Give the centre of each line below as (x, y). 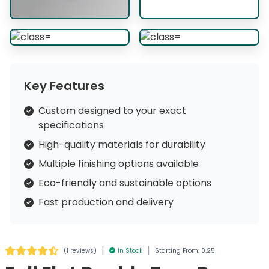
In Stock (130, 250)
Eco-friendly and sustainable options (125, 183)
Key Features (64, 86)
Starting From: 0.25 (185, 250)
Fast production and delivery (106, 202)
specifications (71, 125)
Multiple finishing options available (119, 164)
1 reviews (80, 250)
